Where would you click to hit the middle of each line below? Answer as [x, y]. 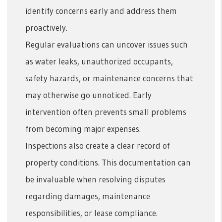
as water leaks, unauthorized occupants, [99, 61]
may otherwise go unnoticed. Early [88, 95]
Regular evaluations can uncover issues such [107, 44]
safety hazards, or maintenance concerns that [109, 78]
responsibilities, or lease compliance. [91, 213]
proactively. [46, 27]
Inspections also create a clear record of [98, 145]
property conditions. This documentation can [108, 162]
